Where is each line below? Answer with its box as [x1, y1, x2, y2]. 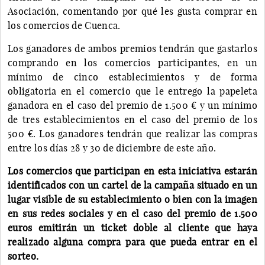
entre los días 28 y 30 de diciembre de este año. [8, 141, 216, 154]
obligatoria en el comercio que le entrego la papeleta [8, 85, 257, 97]
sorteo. [8, 250, 39, 262]
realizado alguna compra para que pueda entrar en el [8, 235, 257, 248]
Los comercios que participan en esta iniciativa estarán [8, 164, 257, 177]
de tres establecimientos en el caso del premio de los [8, 113, 257, 125]
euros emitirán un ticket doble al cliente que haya [8, 221, 257, 234]
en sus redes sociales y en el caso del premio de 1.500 [8, 207, 257, 219]
